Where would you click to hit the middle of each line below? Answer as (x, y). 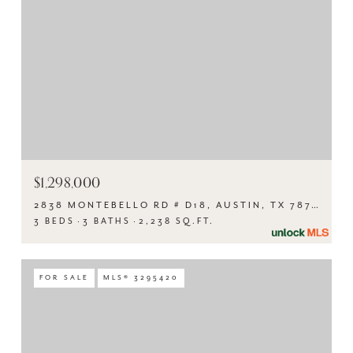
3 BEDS (54, 221)
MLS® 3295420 (141, 278)
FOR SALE (64, 278)
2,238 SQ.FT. (176, 221)
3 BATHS (107, 221)
